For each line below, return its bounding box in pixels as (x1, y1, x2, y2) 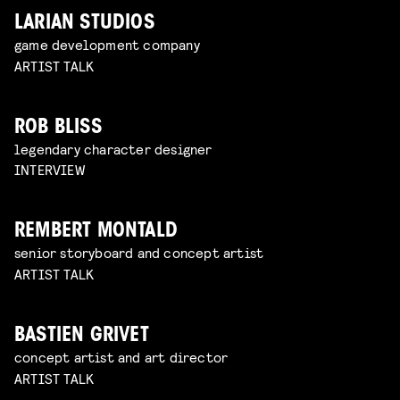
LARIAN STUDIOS (14, 12, 154, 34)
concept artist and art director (14, 348, 229, 366)
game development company (14, 35, 200, 53)
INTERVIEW (14, 161, 85, 179)
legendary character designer (14, 139, 212, 157)
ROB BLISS (14, 117, 102, 138)
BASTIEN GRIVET (14, 326, 149, 347)
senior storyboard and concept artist (14, 244, 264, 262)
